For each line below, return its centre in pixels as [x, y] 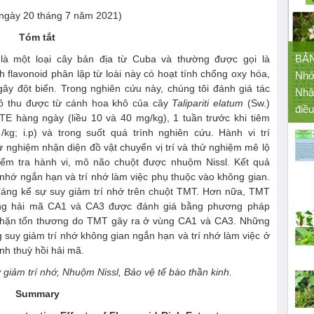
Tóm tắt [37, 37]
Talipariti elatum [207, 103]
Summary [37, 294]
